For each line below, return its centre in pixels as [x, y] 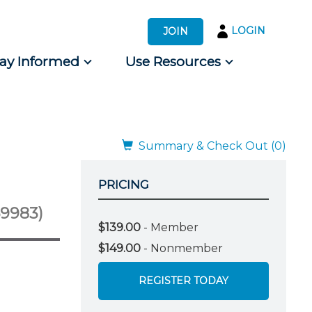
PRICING [124, 185]
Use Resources [173, 62]
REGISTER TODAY [184, 281]
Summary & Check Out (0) [210, 146]
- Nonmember [182, 248]
